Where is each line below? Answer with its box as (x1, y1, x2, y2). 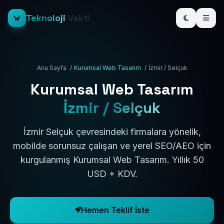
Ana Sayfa (36, 64, 66, 71)
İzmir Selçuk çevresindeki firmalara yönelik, (23, 126, 201, 137)
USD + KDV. (86, 168, 137, 179)
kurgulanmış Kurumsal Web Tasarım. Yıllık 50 (20, 154, 204, 165)
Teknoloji (26, 12, 65, 23)
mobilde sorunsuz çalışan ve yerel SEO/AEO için (13, 140, 211, 151)
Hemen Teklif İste (80, 205, 149, 215)
